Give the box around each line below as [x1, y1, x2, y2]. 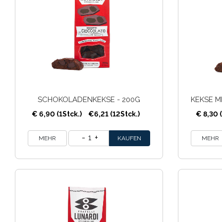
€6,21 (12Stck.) [87, 110, 140, 118]
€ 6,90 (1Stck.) [32, 110, 82, 118]
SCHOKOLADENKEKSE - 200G [37, 95, 140, 104]
